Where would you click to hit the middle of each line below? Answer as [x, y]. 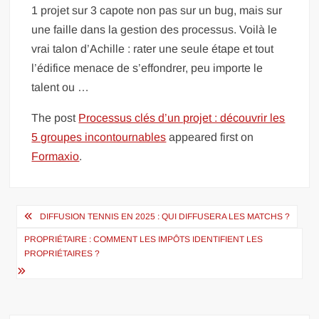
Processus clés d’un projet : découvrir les [182, 118]
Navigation [60, 216]
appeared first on [210, 137]
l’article [43, 263]
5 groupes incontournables [99, 137]
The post [55, 118]
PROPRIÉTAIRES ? [62, 253]
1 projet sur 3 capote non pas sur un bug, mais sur [157, 10]
